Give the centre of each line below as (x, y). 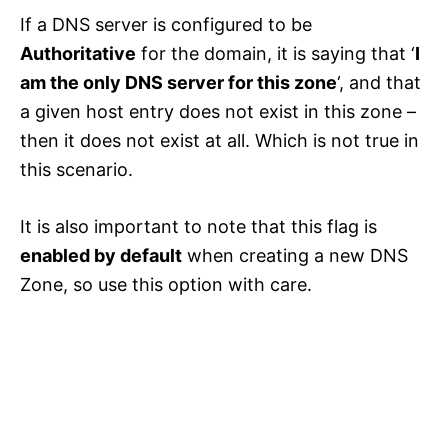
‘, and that (379, 82)
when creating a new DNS (295, 255)
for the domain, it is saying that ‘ (275, 53)
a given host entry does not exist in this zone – (218, 111)
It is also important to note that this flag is (198, 226)
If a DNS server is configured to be (166, 24)
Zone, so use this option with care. (166, 284)
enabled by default (101, 255)
